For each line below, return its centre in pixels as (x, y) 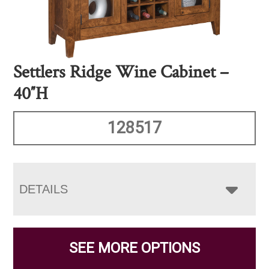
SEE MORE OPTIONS (134, 248)
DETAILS (44, 189)
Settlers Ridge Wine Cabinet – (121, 72)
